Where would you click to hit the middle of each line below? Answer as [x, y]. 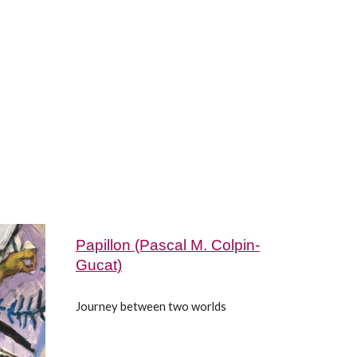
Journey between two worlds [151, 306]
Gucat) [98, 265]
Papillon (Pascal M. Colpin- [167, 245]
